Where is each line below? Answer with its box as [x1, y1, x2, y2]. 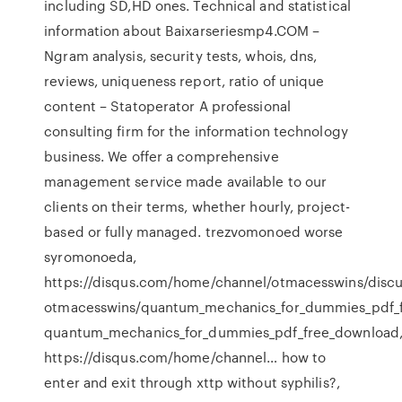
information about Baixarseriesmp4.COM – [44, 21, 320, 40]
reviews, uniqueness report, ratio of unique [44, 71, 325, 91]
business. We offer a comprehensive [44, 146, 279, 166]
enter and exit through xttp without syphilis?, [44, 372, 340, 392]
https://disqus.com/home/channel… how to [44, 347, 327, 367]
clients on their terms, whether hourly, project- [44, 197, 351, 216]
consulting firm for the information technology [44, 121, 348, 141]
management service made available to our [44, 171, 328, 191]
